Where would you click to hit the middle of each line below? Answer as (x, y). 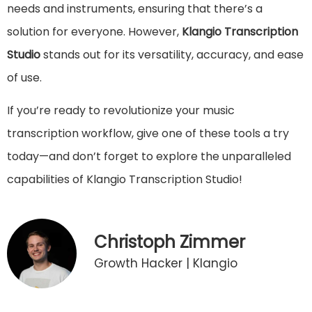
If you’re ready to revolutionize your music (121, 111)
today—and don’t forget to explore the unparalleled (149, 157)
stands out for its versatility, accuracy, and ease (172, 54)
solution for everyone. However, (94, 31)
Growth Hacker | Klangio (166, 263)
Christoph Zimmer (170, 242)
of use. (24, 77)
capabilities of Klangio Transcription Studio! (125, 180)
